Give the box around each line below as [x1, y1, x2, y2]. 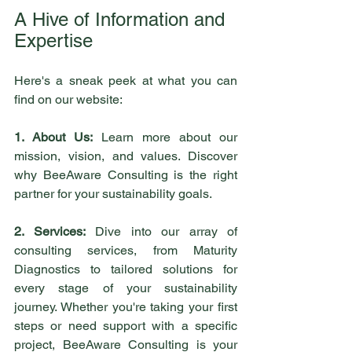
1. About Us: [14, 130, 93, 145]
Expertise [14, 30, 93, 51]
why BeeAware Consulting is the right [14, 167, 237, 182]
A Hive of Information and [14, 9, 230, 30]
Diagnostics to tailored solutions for [14, 262, 237, 277]
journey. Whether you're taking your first [14, 299, 237, 314]
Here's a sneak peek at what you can [14, 73, 237, 88]
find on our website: [14, 92, 123, 107]
